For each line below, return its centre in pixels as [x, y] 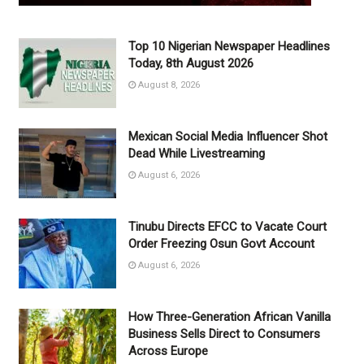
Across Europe [168, 351]
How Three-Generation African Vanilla [229, 316]
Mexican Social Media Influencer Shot [227, 137]
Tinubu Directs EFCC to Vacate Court [227, 226]
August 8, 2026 [167, 85]
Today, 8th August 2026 [191, 64]
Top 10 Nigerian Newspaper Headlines [229, 47]
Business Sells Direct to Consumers [224, 334]
